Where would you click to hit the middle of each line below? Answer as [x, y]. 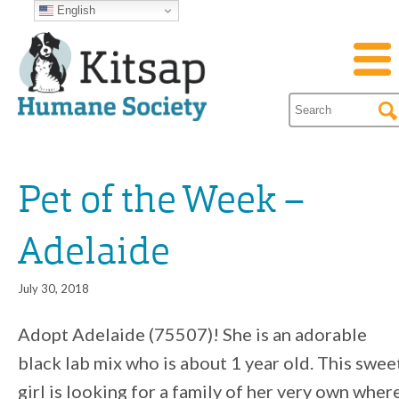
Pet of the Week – [161, 202]
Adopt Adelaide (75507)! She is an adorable [192, 334]
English [75, 10]
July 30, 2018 [53, 289]
